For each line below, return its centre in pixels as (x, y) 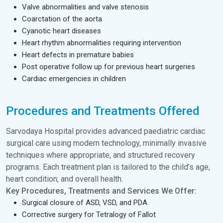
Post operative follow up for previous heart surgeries (109, 67)
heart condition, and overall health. (64, 179)
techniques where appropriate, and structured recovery (101, 155)
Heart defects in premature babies (78, 55)
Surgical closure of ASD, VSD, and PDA (85, 203)
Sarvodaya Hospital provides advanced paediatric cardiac (106, 131)
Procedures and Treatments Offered (103, 111)
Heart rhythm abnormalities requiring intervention (102, 43)
